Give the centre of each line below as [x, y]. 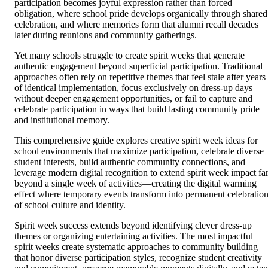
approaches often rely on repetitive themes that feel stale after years [140, 77]
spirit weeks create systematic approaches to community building [136, 246]
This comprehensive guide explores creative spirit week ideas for [136, 140]
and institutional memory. [62, 120]
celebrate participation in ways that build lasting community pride [137, 109]
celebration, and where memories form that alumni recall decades [136, 24]
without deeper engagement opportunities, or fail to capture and [133, 98]
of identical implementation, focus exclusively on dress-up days [133, 87]
